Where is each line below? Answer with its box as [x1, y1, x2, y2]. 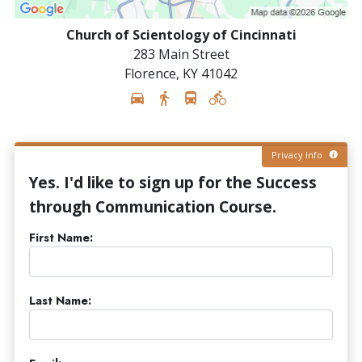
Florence [124, 64, 176, 82]
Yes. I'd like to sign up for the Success [29, 171, 317, 193]
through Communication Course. [29, 196, 276, 217]
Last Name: [29, 292, 91, 309]
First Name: [29, 229, 93, 246]
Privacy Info [271, 148, 325, 161]
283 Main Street [133, 44, 229, 63]
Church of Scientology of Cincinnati [65, 25, 297, 44]
